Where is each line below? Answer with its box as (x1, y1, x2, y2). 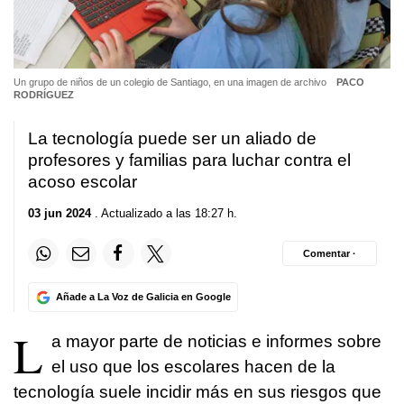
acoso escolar (28, 171, 137, 191)
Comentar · (303, 247, 356, 259)
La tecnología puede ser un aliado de (28, 128, 317, 148)
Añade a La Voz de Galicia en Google (55, 291, 231, 303)
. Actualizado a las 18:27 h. (91, 207, 237, 221)
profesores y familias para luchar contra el (28, 150, 351, 170)
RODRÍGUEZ (14, 88, 74, 100)
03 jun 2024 (28, 207, 91, 221)
